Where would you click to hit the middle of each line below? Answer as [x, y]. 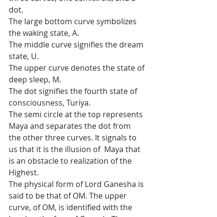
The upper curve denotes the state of [77, 68]
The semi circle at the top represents [77, 114]
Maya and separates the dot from [72, 126]
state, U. [24, 56]
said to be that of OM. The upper [70, 196]
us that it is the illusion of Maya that [76, 149]
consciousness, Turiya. [50, 103]
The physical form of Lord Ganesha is [77, 184]
